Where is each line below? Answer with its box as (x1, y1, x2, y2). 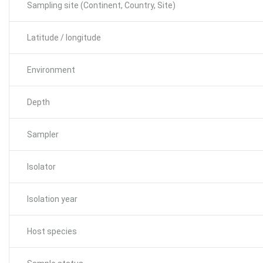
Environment (27, 65, 75, 75)
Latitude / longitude (27, 33, 101, 42)
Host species (27, 227, 77, 236)
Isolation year (27, 194, 77, 204)
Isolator (27, 162, 56, 171)
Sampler (27, 130, 59, 139)
